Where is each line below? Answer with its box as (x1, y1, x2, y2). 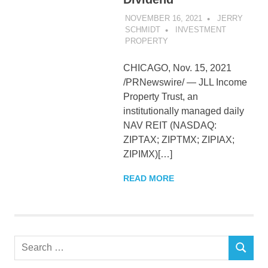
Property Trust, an (123, 91, 198, 102)
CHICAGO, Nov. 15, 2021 (123, 62, 232, 73)
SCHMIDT (124, 25, 160, 34)
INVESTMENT (175, 25, 226, 34)
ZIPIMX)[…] (123, 148, 172, 159)
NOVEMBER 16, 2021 (124, 13, 202, 23)
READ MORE (123, 173, 174, 183)
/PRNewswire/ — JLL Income (123, 77, 247, 87)
